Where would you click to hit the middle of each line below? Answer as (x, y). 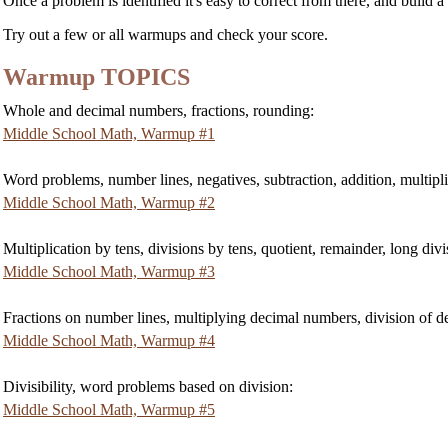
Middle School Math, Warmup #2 (109, 202)
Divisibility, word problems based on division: (148, 386)
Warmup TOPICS (96, 76)
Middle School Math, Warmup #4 (109, 340)
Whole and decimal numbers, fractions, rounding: (158, 110)
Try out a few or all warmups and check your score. (165, 34)
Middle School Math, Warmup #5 (109, 409)
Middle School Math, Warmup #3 (109, 271)
